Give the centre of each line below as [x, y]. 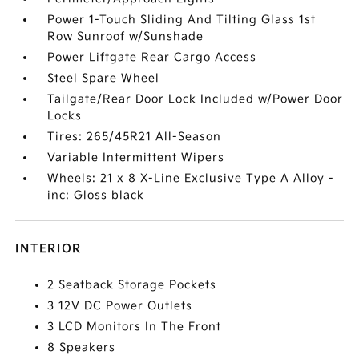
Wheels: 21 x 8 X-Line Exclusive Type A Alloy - [191, 179]
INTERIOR [49, 249]
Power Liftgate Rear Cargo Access [152, 58]
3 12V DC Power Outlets [120, 306]
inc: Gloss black [96, 196]
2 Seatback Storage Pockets [132, 285]
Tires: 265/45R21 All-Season [135, 137]
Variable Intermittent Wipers [136, 158]
